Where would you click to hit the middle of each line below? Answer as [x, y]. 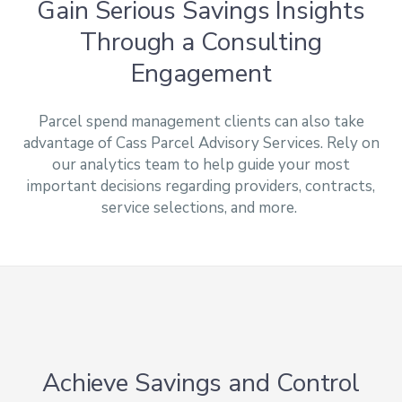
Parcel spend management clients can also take [201, 121]
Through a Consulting [201, 42]
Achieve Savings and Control [201, 383]
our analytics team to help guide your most [201, 164]
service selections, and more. [201, 207]
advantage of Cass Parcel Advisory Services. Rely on [201, 143]
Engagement [201, 73]
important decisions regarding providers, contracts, [201, 186]
